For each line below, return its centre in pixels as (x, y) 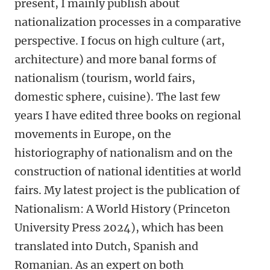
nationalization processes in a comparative (128, 22)
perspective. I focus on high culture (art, (120, 41)
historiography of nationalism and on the (124, 153)
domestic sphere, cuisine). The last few (117, 97)
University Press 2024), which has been (119, 228)
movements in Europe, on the (93, 134)
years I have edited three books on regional (128, 115)
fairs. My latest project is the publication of (127, 190)
